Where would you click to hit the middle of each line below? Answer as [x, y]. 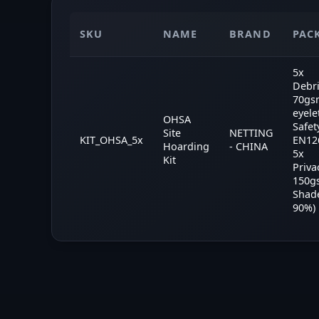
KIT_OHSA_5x [111, 140]
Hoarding [186, 146]
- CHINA [249, 146]
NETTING [251, 132]
